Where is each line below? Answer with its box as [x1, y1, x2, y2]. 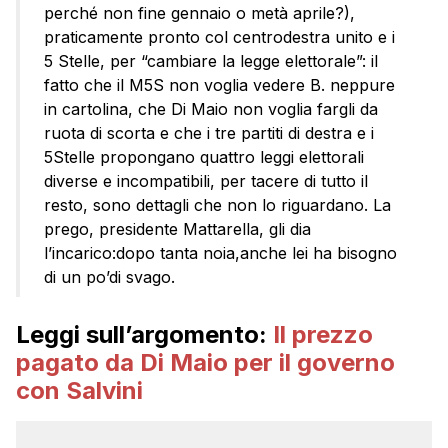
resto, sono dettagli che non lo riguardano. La [44, 194, 391, 215]
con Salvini [16, 375, 143, 405]
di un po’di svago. [44, 266, 175, 287]
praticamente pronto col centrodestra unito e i [44, 26, 395, 47]
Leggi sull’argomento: [16, 319, 267, 349]
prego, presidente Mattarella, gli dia [44, 218, 311, 239]
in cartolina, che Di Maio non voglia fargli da [44, 98, 378, 119]
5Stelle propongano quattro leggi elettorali [44, 146, 364, 167]
